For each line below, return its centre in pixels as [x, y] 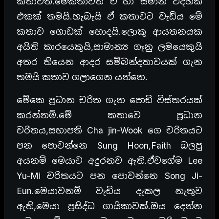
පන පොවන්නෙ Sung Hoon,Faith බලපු [109, 145]
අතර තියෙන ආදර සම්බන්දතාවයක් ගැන [109, 62]
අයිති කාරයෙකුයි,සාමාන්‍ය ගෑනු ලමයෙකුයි [109, 46]
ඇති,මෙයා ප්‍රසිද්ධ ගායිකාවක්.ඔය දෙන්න [109, 206]
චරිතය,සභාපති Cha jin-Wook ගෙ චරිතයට [109, 130]
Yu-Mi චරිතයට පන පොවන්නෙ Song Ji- [109, 175]
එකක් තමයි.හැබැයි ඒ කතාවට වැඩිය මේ [109, 16]
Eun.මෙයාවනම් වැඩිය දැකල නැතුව [109, 191]
